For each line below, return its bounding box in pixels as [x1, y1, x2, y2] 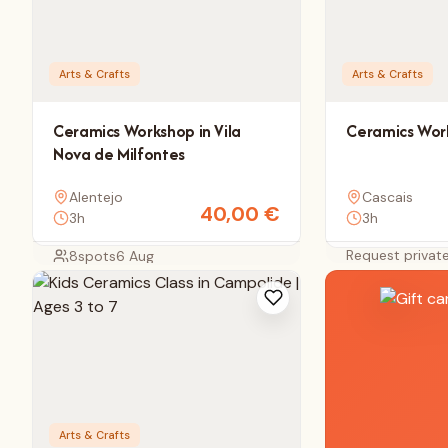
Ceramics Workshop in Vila [53, 118, 241, 143]
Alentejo [69, 187, 123, 206]
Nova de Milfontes [53, 141, 185, 166]
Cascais [362, 187, 414, 206]
